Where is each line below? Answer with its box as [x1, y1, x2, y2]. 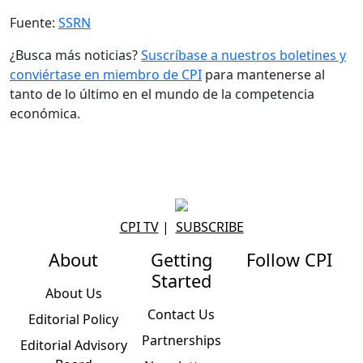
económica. [10, 104, 80, 122]
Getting [150, 247, 212, 271]
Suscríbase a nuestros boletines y [141, 45, 346, 64]
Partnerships [141, 331, 221, 349]
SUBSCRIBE [175, 217, 244, 236]
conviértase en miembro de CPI [10, 65, 202, 83]
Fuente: [10, 13, 58, 32]
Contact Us [147, 305, 216, 323]
